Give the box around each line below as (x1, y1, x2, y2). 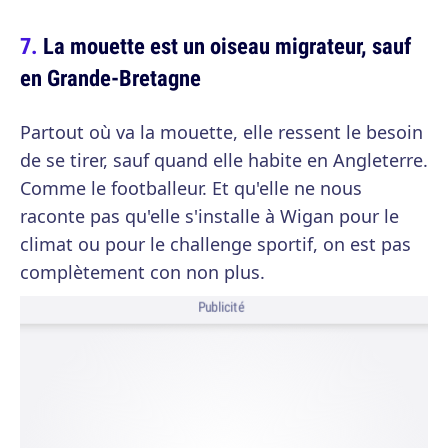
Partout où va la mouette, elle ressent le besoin (20, 120, 423, 144)
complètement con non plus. (20, 260, 265, 284)
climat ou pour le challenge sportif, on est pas (20, 232, 411, 256)
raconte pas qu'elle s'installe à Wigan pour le (20, 204, 399, 228)
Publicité (197, 298, 245, 317)
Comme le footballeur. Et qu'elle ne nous (20, 176, 362, 200)
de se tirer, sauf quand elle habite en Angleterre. (20, 148, 428, 172)
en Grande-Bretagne (20, 62, 201, 93)
